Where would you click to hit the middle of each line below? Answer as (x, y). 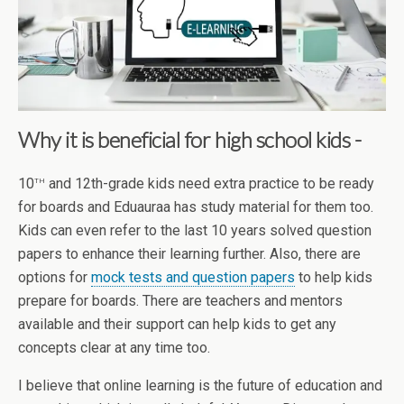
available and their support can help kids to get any (177, 325)
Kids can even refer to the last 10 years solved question (195, 231)
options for (55, 278)
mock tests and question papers (193, 278)
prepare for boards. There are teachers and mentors (180, 301)
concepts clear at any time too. (114, 348)
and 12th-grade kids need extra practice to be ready (210, 184)
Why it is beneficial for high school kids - (190, 139)
